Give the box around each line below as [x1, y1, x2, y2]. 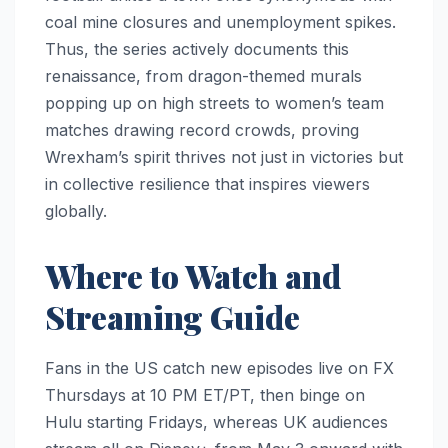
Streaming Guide [45, 295, 300, 339]
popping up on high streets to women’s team [45, 93, 384, 114]
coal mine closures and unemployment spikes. [45, 12, 396, 33]
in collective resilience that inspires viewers [45, 174, 370, 195]
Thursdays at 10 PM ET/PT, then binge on [45, 385, 365, 406]
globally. [45, 201, 107, 222]
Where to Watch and [45, 254, 341, 298]
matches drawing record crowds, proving [45, 120, 359, 141]
